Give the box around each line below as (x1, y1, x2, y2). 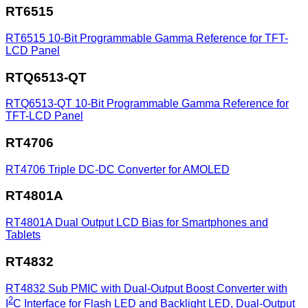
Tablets (5, 229, 41, 241)
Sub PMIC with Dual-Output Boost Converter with (48, 282, 287, 294)
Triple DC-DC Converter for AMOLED (48, 163, 230, 175)
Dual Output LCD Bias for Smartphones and (55, 217, 268, 229)
